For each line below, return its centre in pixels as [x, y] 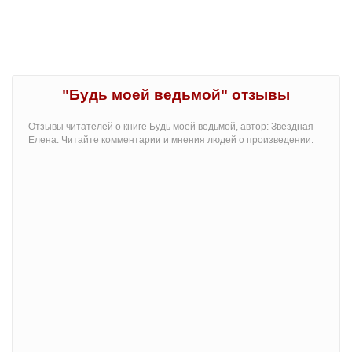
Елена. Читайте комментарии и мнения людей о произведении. [171, 139]
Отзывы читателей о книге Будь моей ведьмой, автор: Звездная [171, 126]
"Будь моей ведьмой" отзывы [176, 94]
